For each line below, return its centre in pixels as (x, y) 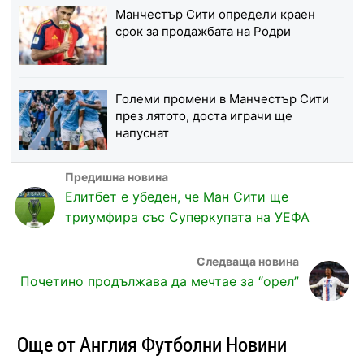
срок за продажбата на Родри (203, 32)
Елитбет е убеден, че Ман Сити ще (176, 197)
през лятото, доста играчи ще (204, 116)
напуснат (142, 133)
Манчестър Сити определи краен (215, 15)
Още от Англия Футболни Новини (152, 344)
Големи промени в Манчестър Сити (222, 99)
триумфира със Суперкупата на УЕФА (187, 217)
